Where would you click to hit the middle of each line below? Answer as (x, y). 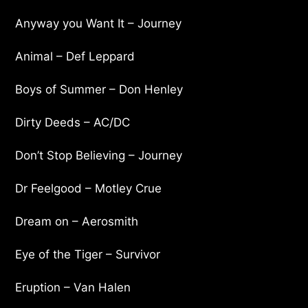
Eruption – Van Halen (73, 287)
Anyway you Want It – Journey (99, 23)
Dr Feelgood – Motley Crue (89, 188)
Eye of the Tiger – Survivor (88, 254)
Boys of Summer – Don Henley (99, 89)
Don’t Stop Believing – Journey (99, 155)
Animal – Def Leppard (75, 56)
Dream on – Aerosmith (77, 221)
